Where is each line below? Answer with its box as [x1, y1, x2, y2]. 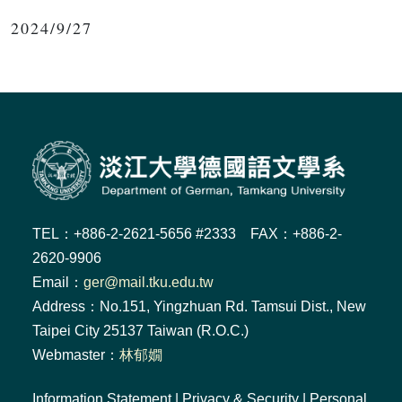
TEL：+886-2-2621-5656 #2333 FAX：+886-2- [32, 225, 342, 241]
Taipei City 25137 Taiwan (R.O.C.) [32, 322, 249, 338]
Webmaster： [32, 346, 119, 363]
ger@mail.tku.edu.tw [83, 274, 214, 290]
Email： [32, 274, 83, 290]
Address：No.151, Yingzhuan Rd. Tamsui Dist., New [32, 298, 366, 314]
